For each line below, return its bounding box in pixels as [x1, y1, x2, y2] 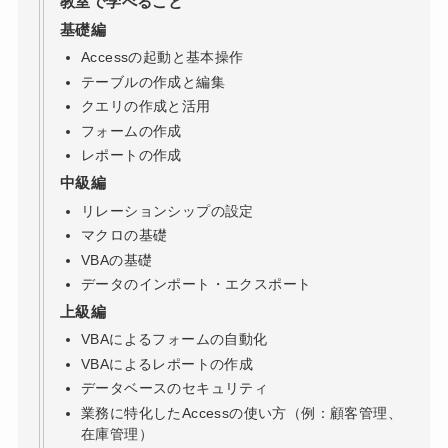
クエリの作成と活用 [80, 98, 211, 115]
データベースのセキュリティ [80, 380, 269, 397]
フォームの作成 [80, 122, 182, 139]
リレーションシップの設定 [80, 202, 254, 219]
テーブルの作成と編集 [80, 73, 225, 90]
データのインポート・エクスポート [80, 276, 312, 293]
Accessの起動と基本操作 [80, 49, 244, 66]
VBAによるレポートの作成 [80, 355, 254, 372]
